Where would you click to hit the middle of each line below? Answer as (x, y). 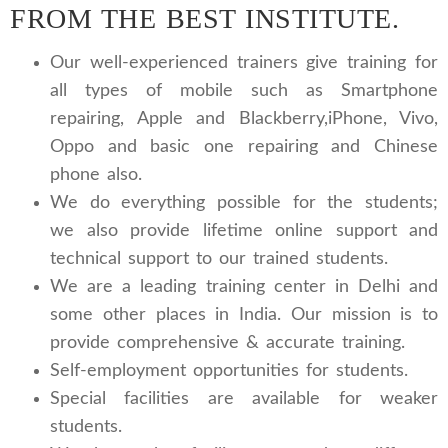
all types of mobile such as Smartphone (244, 91)
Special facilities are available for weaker (244, 399)
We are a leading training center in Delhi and (244, 287)
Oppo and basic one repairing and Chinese (244, 147)
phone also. (96, 175)
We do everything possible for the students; (244, 203)
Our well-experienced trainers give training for (244, 63)
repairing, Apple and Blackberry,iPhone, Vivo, (244, 119)
